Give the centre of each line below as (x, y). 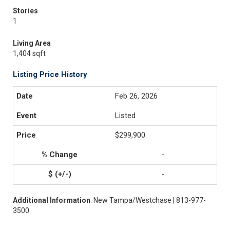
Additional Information (52, 200)
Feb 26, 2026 (136, 96)
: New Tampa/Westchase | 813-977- (148, 200)
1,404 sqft (29, 53)
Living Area (32, 43)
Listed (125, 116)
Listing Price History (50, 74)
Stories (25, 11)
